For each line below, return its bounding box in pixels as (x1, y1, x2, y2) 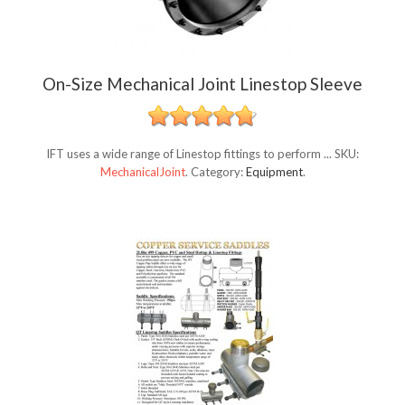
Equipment (245, 165, 303, 180)
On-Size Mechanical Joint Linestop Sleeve (42, 73, 363, 95)
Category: (190, 165, 246, 180)
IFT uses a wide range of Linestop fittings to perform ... (46, 146, 334, 162)
